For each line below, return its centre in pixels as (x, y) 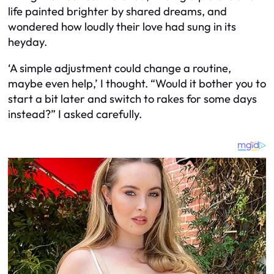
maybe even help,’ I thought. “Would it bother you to (137, 84)
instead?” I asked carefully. (75, 114)
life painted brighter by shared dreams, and (117, 12)
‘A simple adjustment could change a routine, (120, 68)
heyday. (28, 42)
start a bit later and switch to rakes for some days (132, 99)
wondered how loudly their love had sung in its (122, 27)
